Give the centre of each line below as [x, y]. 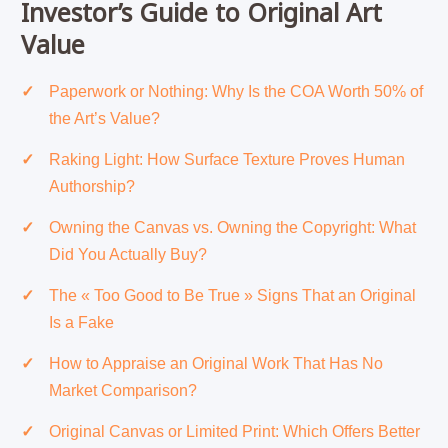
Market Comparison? [122, 391]
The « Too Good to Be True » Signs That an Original [232, 296]
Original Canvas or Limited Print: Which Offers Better [234, 432]
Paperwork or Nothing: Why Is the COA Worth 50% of [235, 92]
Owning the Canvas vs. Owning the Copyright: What [232, 228]
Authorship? [91, 187]
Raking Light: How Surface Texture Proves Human [226, 160]
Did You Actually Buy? [127, 255]
